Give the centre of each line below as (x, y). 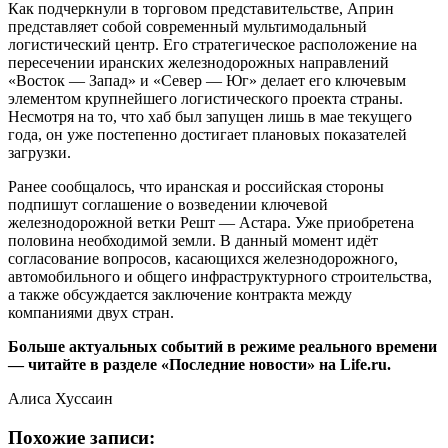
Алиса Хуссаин (60, 398)
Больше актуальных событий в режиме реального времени (222, 346)
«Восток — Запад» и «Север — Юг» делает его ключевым (207, 80)
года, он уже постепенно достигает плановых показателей (207, 134)
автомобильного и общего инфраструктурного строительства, (220, 276)
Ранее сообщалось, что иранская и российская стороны (196, 186)
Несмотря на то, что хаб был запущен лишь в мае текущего (210, 116)
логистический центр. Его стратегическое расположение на (212, 44)
